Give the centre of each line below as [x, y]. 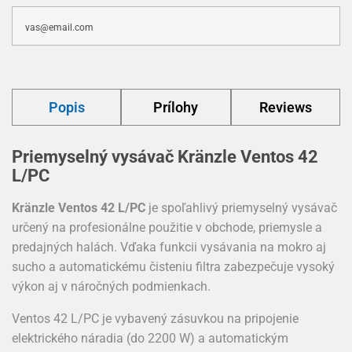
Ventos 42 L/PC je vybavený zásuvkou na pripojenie [155, 319]
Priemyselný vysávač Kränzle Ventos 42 [165, 157]
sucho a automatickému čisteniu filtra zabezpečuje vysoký [173, 267]
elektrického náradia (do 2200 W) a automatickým [150, 338]
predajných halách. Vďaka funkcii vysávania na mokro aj [169, 247]
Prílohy [176, 107]
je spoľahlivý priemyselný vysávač [241, 208]
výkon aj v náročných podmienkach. [111, 286]
